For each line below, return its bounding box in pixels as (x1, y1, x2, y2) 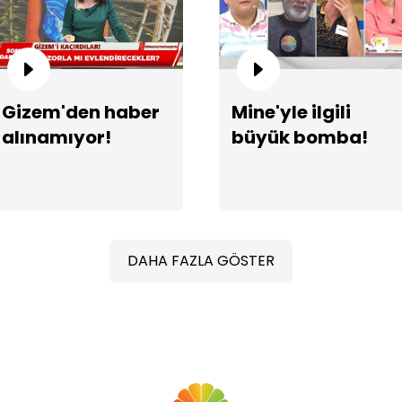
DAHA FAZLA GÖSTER (127, 249, 275, 271)
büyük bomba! (232, 124, 368, 150)
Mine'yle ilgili (232, 99, 351, 125)
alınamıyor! (2, 124, 111, 150)
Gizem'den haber (2, 99, 160, 125)
